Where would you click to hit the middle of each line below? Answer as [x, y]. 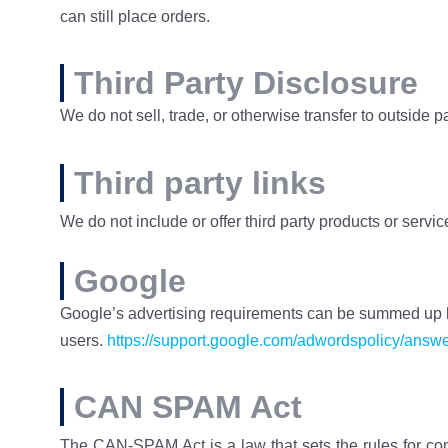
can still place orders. [135, 16]
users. [83, 340]
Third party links [200, 182]
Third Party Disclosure [246, 83]
